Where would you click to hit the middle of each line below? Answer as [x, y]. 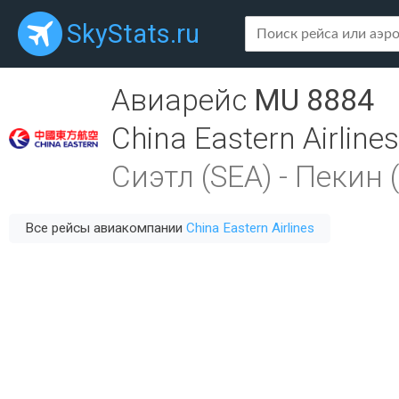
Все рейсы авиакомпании [106, 228]
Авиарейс [183, 100]
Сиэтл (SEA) [191, 177]
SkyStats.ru [133, 34]
